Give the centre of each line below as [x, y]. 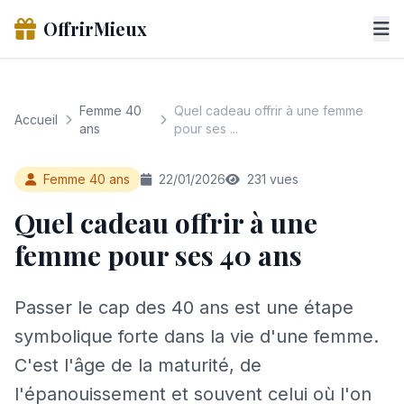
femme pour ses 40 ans [158, 255]
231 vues [271, 179]
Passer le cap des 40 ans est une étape [184, 308]
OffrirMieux [95, 28]
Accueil [36, 119]
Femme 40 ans [85, 179]
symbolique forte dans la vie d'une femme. [197, 336]
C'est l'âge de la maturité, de [138, 365]
